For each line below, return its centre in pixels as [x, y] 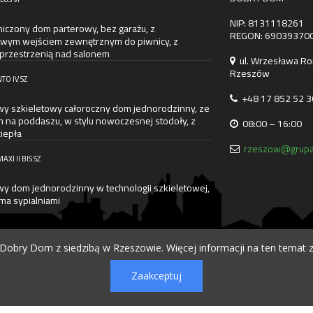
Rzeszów [250, 73]
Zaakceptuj [156, 276]
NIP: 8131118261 [267, 23]
